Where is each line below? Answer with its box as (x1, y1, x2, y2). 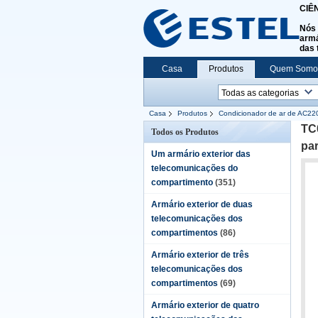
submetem (143, 123, 184, 133)
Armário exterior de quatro (151, 300, 259, 310)
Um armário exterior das (151, 149, 251, 159)
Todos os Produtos (151, 127, 219, 137)
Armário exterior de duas (151, 199, 253, 209)
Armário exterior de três (151, 250, 249, 260)
